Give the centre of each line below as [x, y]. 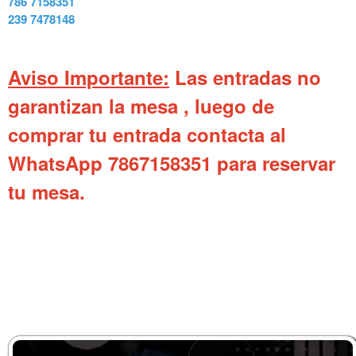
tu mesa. [46, 191]
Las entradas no [245, 77]
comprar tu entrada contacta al [147, 134]
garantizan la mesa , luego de [141, 105]
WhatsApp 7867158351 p [118, 163]
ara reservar [282, 163]
